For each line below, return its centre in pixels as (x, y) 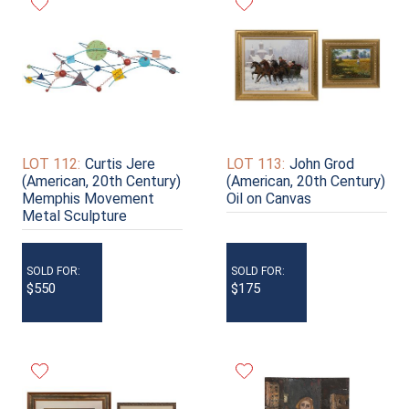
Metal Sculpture (74, 216)
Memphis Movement (88, 199)
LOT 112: (51, 164)
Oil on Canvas (269, 199)
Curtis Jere (120, 164)
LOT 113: (256, 164)
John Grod (322, 164)
